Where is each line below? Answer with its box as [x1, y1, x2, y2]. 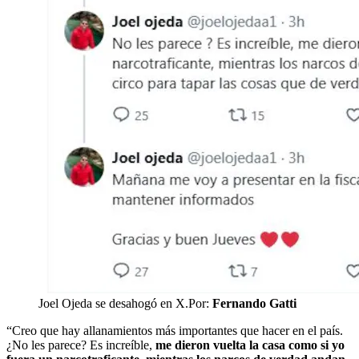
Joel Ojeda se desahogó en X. [38, 296, 188, 310]
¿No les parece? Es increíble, [6, 337, 155, 352]
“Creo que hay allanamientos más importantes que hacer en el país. [6, 323, 343, 337]
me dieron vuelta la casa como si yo [155, 337, 345, 352]
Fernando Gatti [212, 296, 296, 310]
